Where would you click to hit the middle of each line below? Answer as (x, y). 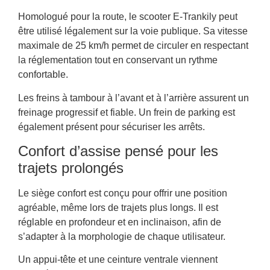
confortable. (43, 75)
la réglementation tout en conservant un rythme (118, 60)
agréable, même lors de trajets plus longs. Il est (118, 208)
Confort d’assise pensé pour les (118, 151)
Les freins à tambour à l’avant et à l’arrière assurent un (133, 98)
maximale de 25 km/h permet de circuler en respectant (133, 46)
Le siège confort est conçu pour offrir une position (123, 193)
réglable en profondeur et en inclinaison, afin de (120, 222)
